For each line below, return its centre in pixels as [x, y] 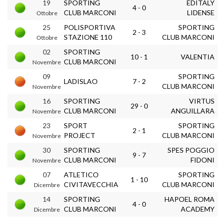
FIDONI [203, 160]
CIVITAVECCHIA [91, 184]
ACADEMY [198, 209]
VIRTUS [202, 101]
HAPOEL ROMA [190, 199]
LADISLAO [81, 81]
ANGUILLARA [193, 111]
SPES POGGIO [191, 150]
